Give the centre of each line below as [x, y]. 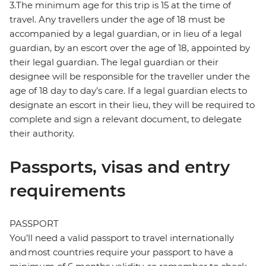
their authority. [42, 134]
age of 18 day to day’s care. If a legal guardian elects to [128, 91]
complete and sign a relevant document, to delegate [126, 119]
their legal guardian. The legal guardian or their [114, 62]
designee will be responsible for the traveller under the [130, 77]
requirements [67, 191]
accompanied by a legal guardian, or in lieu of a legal [126, 34]
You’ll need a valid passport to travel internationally [122, 238]
